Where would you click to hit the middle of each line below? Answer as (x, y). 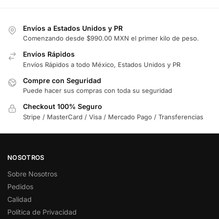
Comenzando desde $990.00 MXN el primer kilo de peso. (111, 38)
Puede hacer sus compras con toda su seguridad (98, 91)
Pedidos (20, 186)
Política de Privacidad (42, 212)
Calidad (20, 199)
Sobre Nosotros (32, 174)
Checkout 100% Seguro (63, 107)
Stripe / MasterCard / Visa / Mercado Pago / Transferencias (113, 117)
